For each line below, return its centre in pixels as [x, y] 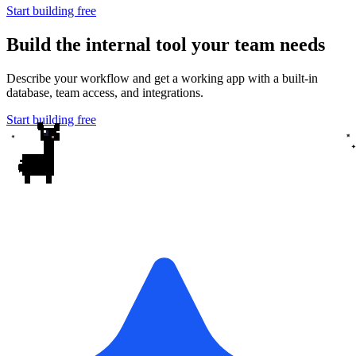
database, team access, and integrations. [105, 93]
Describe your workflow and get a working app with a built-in [162, 79]
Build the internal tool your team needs [166, 45]
